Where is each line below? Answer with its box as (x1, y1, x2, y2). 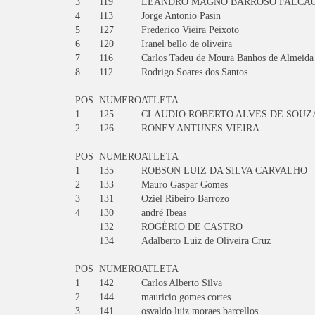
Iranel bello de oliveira (141, 39, 232, 49)
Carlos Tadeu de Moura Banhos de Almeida (141, 53, 314, 63)
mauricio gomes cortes (141, 292, 231, 302)
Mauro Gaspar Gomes (141, 179, 228, 190)
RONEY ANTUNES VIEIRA (141, 123, 259, 134)
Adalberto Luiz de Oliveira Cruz (141, 236, 271, 246)
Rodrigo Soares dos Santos (141, 67, 247, 77)
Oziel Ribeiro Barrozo (141, 193, 229, 204)
